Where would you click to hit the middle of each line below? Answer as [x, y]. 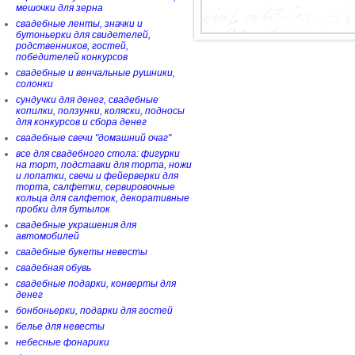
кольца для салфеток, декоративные [103, 198]
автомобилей [48, 236]
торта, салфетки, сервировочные [95, 187]
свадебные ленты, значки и [79, 24]
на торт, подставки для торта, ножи [104, 165]
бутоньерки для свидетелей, [83, 35]
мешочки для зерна [59, 8]
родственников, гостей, [72, 46]
